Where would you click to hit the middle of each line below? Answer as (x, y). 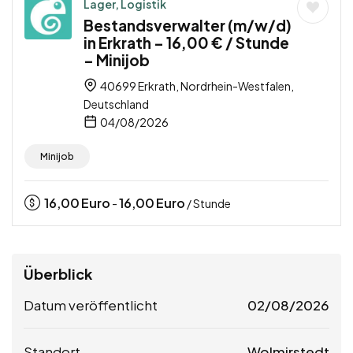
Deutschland (116, 104)
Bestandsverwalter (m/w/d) (188, 25)
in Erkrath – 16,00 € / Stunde (186, 42)
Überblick (58, 273)
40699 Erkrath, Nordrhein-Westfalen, (196, 85)
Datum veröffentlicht (91, 305)
